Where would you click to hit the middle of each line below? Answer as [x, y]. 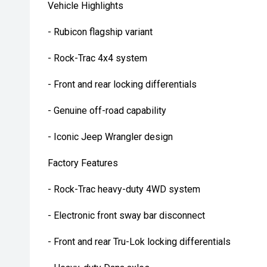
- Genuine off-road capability [107, 111]
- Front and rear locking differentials [122, 84]
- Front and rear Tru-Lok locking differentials [139, 242]
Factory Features [83, 163]
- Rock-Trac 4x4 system [97, 58]
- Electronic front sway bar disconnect [126, 215]
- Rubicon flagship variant [100, 32]
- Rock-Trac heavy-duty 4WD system [124, 189]
